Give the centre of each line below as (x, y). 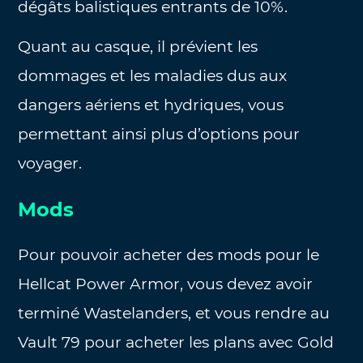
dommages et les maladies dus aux (153, 75)
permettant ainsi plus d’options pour (159, 134)
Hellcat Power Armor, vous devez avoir (166, 284)
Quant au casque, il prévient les (138, 46)
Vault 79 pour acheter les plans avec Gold (176, 342)
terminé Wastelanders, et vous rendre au (174, 313)
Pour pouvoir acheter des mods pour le (169, 254)
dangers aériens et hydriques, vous (151, 105)
